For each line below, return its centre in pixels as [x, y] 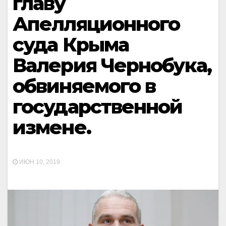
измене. [52, 127]
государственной [98, 107]
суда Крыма [71, 45]
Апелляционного [96, 24]
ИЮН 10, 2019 [39, 162]
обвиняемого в [84, 86]
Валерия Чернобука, [112, 65]
